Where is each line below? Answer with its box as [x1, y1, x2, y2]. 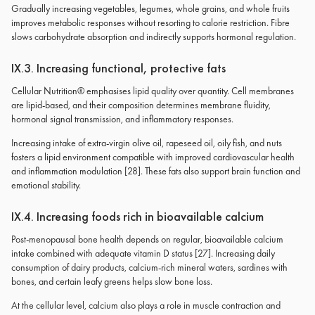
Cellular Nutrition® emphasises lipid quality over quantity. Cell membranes [11, 84, 294, 97]
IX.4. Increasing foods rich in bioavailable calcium [11, 208, 264, 224]
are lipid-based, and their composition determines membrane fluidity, [11, 98, 271, 111]
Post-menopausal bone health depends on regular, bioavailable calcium [11, 233, 283, 245]
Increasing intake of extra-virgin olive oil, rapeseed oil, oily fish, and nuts [11, 136, 282, 149]
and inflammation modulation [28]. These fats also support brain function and [11, 165, 300, 177]
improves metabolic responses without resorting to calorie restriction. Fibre [11, 16, 290, 29]
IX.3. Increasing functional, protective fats [11, 60, 226, 76]
